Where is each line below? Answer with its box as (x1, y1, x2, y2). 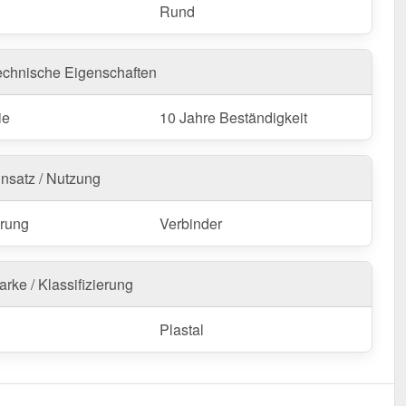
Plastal (159, 318, 204, 340)
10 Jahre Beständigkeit (159, 106, 307, 128)
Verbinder (159, 212, 222, 234)
